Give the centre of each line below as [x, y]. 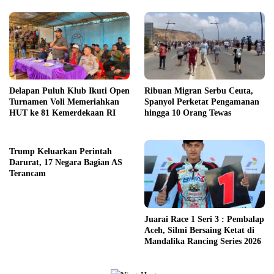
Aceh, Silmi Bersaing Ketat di [199, 230]
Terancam [28, 174]
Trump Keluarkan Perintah [61, 152]
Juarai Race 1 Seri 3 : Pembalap [204, 219]
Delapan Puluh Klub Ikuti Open [69, 91]
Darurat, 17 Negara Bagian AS [66, 163]
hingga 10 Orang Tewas [188, 113]
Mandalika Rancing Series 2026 [203, 241]
